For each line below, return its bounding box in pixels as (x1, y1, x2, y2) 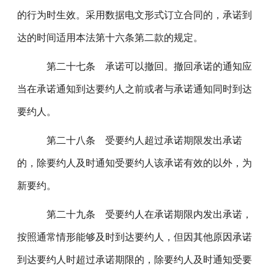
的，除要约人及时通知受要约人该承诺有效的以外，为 (17, 158, 253, 168)
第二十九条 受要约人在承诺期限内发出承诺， (29, 209, 253, 220)
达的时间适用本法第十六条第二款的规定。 (17, 32, 204, 43)
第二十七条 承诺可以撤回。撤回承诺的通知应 (29, 61, 253, 72)
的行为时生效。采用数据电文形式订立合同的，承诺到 (17, 10, 253, 20)
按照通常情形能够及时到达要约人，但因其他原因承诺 (17, 232, 253, 242)
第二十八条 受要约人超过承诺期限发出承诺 (29, 135, 243, 146)
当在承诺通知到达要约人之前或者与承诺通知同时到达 (17, 84, 253, 94)
